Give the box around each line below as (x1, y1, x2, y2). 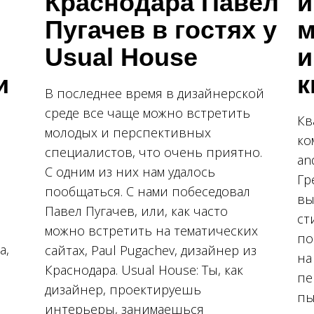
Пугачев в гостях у (44, 15, 277, 44)
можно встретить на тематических (44, 221, 258, 239)
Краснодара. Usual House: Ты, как (44, 261, 243, 278)
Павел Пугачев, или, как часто (44, 202, 228, 219)
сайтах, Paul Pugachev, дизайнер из (44, 241, 257, 259)
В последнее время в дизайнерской (44, 84, 264, 102)
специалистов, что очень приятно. (44, 143, 262, 161)
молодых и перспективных (44, 123, 211, 141)
